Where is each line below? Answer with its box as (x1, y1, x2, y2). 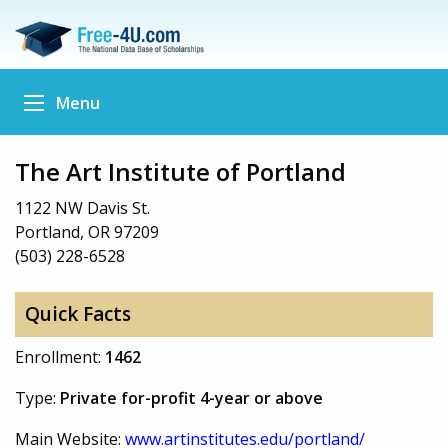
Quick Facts (24, 301, 131, 328)
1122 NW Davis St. (15, 196, 150, 219)
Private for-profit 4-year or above (60, 386, 323, 409)
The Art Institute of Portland (15, 154, 346, 188)
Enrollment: (15, 345, 105, 368)
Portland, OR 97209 (15, 220, 159, 243)
